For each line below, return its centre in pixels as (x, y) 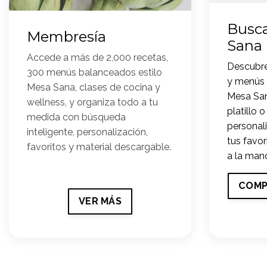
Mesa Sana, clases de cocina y (94, 87)
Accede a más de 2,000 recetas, (97, 57)
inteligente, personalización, (87, 132)
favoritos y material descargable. (99, 147)
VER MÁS (100, 201)
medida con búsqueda (76, 117)
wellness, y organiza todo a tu (92, 102)
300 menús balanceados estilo (94, 72)
